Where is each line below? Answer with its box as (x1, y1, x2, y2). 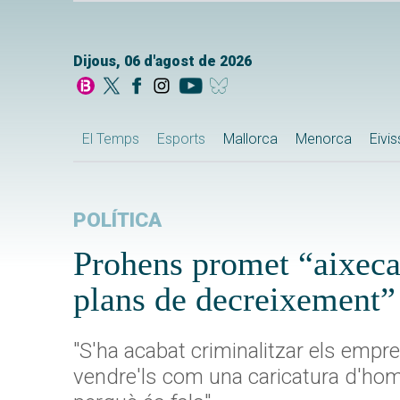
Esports (157, 130, 205, 148)
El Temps (82, 130, 139, 148)
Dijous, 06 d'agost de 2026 (73, 53, 252, 71)
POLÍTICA (73, 208, 162, 233)
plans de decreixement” (73, 280, 396, 319)
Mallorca (223, 130, 278, 148)
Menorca (296, 130, 352, 148)
